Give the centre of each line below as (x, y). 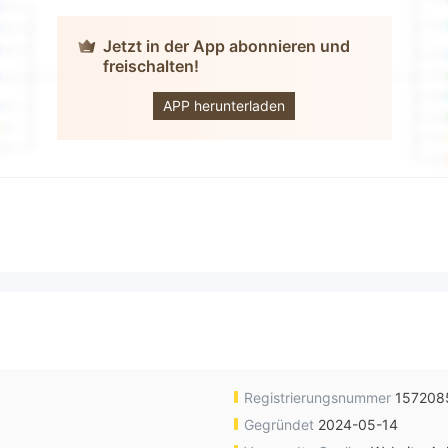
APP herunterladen (224, 106)
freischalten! (150, 66)
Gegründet (279, 425)
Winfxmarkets (242, 78)
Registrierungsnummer (317, 398)
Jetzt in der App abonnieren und (226, 46)
